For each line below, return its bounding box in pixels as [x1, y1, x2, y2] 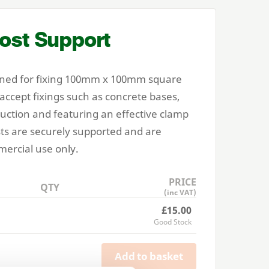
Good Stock [154, 216, 192, 227]
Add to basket [115, 249, 183, 264]
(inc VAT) [164, 187, 197, 198]
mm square [126, 71, 182, 86]
